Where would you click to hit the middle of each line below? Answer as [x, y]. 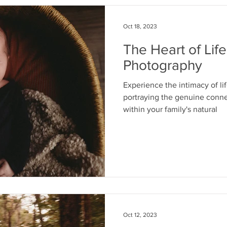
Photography [163, 65]
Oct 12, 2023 [140, 215]
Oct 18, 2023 [140, 26]
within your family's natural [170, 109]
